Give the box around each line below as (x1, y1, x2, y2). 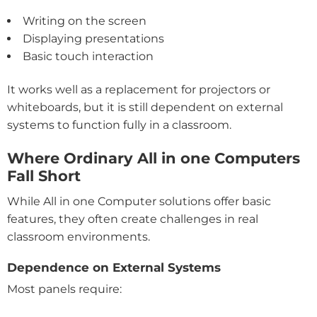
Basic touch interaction (23, 50, 154, 64)
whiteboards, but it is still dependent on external (7, 100, 283, 115)
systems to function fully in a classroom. (7, 118, 231, 132)
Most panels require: (7, 282, 122, 296)
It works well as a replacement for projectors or (7, 83, 270, 97)
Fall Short (7, 167, 81, 185)
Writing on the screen (23, 14, 146, 28)
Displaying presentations (23, 32, 164, 46)
